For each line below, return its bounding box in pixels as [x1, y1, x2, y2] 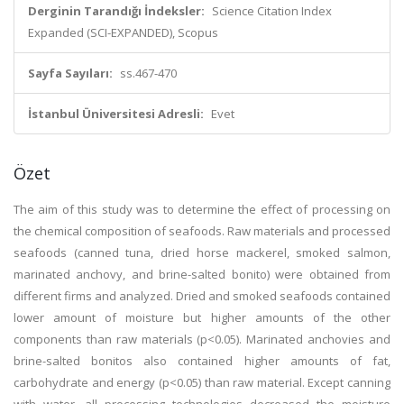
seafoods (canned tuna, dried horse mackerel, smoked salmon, [14, 244, 390, 261]
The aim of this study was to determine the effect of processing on [14, 201, 390, 217]
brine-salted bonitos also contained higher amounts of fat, [14, 353, 390, 369]
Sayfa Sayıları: [28, 65, 113, 81]
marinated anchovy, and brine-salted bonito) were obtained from [14, 266, 390, 282]
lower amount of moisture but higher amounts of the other [14, 309, 390, 326]
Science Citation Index [212, 3, 332, 19]
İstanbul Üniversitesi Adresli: [28, 106, 204, 122]
